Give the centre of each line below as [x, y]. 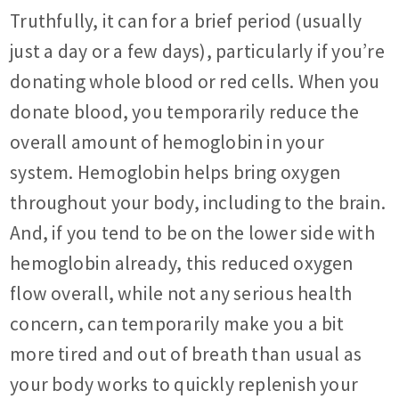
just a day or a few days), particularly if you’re [197, 52]
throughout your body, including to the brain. [198, 203]
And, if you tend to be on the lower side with [192, 233]
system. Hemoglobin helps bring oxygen [175, 173]
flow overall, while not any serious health [181, 294]
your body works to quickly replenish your [184, 385]
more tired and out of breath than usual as [186, 354]
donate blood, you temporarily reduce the [184, 112]
